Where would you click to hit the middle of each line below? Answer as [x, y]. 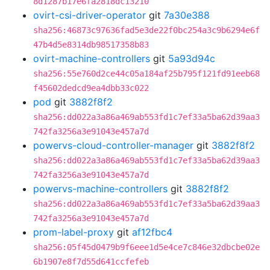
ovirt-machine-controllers [92, 58]
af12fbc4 [152, 232]
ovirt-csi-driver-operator [89, 15]
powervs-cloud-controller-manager [113, 145]
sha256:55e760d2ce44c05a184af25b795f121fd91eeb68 [146, 74]
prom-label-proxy [74, 232]
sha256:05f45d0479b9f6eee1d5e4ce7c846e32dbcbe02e [146, 247]
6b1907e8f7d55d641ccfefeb [91, 262]
